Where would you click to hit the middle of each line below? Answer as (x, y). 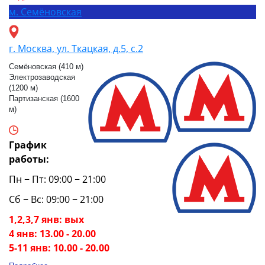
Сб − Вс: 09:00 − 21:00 (56, 200)
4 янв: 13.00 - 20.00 (52, 234)
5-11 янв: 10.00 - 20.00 (59, 248)
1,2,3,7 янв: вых (46, 220)
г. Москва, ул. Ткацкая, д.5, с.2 (76, 49)
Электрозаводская (42, 77)
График (28, 145)
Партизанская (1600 (44, 99)
